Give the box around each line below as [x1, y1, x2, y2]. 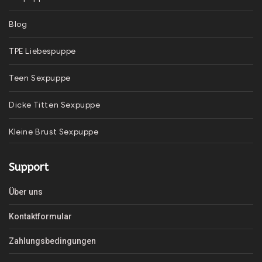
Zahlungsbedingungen [9, 236, 96, 246]
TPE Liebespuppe [9, 46, 76, 56]
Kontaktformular [9, 211, 72, 221]
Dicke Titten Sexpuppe [9, 99, 101, 110]
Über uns [9, 187, 43, 196]
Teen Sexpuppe [9, 73, 71, 83]
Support [9, 160, 49, 174]
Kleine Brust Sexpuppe [9, 126, 99, 137]
